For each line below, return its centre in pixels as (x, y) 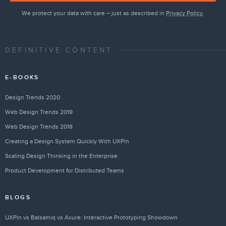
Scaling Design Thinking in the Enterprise (61, 156)
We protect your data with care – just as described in (94, 13)
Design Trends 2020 (33, 97)
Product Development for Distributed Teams (65, 170)
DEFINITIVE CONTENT (59, 50)
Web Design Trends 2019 (39, 112)
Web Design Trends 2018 (39, 126)
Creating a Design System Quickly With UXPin (67, 141)
